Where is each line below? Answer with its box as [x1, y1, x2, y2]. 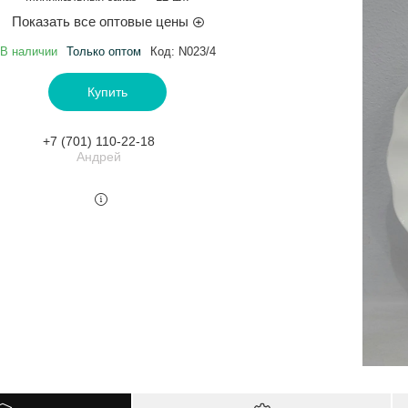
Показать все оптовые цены [11, 13, 189, 29]
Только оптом [66, 44, 141, 58]
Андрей [76, 148, 121, 164]
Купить [87, 84, 127, 99]
